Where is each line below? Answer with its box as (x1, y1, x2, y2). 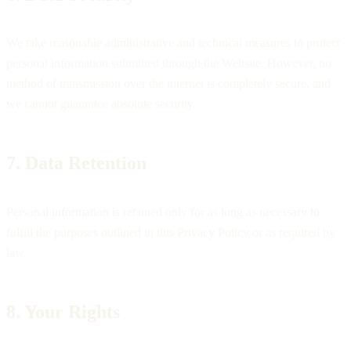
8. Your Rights (6, 302, 120, 323)
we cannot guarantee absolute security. (6, 97, 196, 111)
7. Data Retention (6, 153, 147, 174)
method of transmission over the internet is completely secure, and (6, 77, 331, 91)
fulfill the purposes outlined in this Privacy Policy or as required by (6, 226, 335, 240)
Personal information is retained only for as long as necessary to (6, 205, 320, 219)
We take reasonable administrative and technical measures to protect (6, 36, 340, 50)
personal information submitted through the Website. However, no (6, 56, 331, 71)
